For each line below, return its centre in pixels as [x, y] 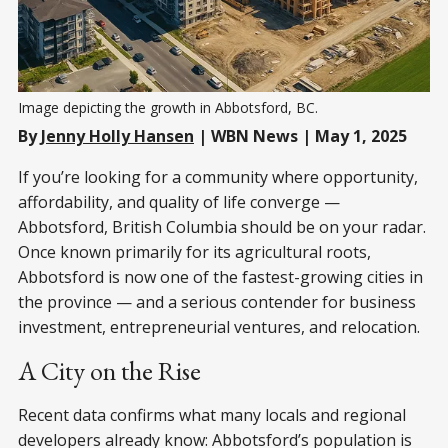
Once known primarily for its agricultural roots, [194, 251]
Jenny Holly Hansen [117, 135]
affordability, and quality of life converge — [179, 201]
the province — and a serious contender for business [217, 301]
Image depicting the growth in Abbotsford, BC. [170, 107]
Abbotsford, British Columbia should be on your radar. [222, 226]
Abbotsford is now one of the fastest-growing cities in [220, 276]
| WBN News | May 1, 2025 [300, 135]
